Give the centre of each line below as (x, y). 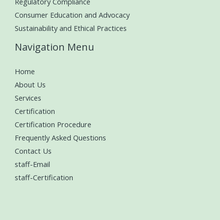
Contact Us (33, 151)
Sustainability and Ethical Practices (71, 28)
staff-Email (32, 164)
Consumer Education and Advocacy (72, 15)
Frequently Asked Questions (60, 137)
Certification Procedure (53, 124)
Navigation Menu (55, 47)
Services (28, 97)
